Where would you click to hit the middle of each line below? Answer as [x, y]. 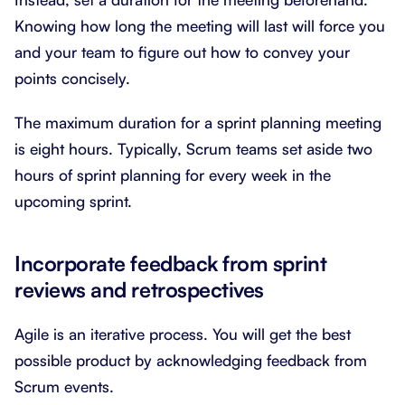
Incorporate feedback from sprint [171, 263]
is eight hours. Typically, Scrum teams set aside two [193, 148]
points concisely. [72, 78]
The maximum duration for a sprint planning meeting [198, 122]
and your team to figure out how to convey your [182, 52]
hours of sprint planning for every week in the [173, 174]
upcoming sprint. [73, 201]
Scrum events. [64, 386]
